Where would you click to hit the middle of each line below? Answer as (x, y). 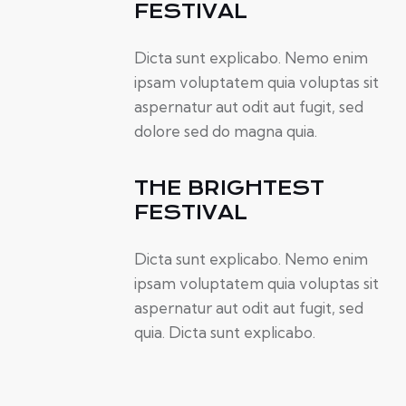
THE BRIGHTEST (229, 188)
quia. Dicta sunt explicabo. (224, 333)
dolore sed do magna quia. (225, 131)
